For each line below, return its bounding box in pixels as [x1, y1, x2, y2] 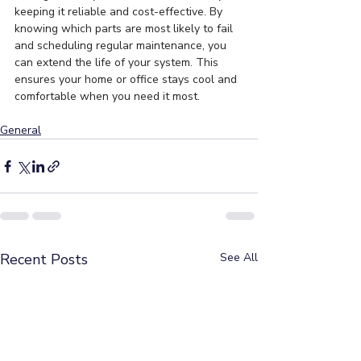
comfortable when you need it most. [15, 89, 200, 105]
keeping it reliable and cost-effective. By [15, 4, 226, 20]
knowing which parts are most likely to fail [15, 21, 236, 37]
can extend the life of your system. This [15, 55, 222, 71]
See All [220, 250, 258, 266]
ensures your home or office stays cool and [15, 72, 240, 88]
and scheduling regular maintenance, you [15, 38, 230, 54]
